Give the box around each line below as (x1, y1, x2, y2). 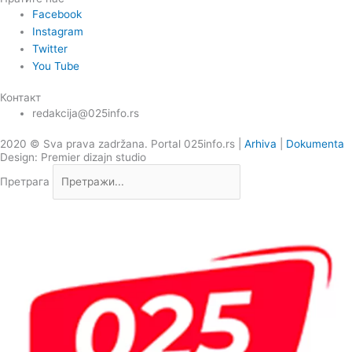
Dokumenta (286, 137, 344, 151)
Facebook (32, 8, 82, 20)
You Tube (32, 60, 80, 72)
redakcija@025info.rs (32, 106, 140, 119)
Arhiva (244, 137, 277, 151)
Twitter (32, 42, 68, 55)
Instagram (32, 25, 84, 38)
